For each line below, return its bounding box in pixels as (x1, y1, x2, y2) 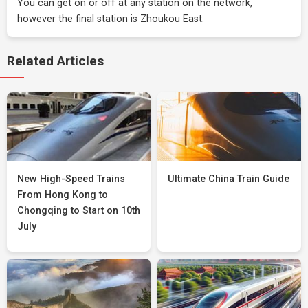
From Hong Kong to (17, 189, 108, 201)
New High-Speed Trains (17, 173, 125, 185)
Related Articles (7, 53, 104, 69)
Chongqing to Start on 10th (17, 205, 140, 217)
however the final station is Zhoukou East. (17, 13, 204, 25)
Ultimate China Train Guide (168, 173, 289, 185)
